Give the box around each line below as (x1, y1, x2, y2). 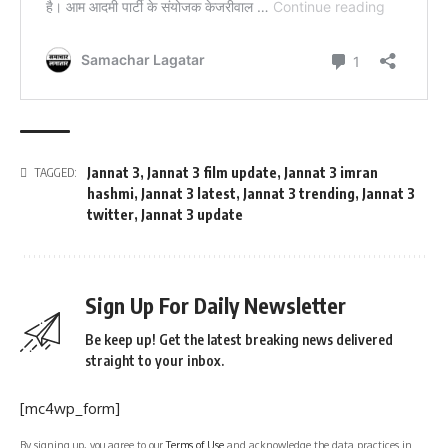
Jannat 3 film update (147, 164, 277, 182)
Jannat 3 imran (284, 164, 378, 182)
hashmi (87, 185, 134, 203)
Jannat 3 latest (141, 185, 236, 203)
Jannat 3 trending (243, 185, 355, 203)
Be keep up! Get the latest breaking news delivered (85, 331, 393, 349)
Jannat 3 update (141, 206, 243, 224)
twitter (87, 206, 134, 224)
